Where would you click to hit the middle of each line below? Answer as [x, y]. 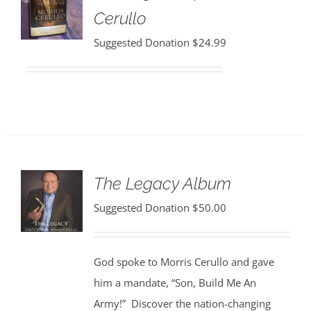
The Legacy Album [162, 184]
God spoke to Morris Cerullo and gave [184, 262]
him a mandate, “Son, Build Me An [175, 283]
